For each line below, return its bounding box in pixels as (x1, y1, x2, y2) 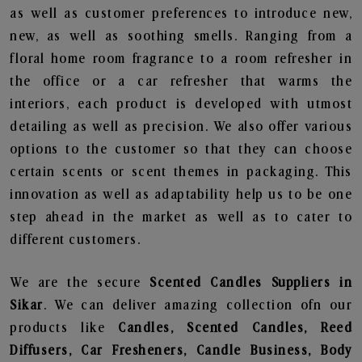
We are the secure (10, 276, 150, 290)
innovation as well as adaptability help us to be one (10, 187, 352, 202)
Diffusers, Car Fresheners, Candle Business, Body (10, 343, 352, 358)
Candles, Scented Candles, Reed (118, 321, 353, 335)
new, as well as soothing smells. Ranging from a (10, 29, 352, 44)
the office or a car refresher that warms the (10, 74, 352, 89)
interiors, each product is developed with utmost (10, 97, 352, 112)
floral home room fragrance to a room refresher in (10, 52, 352, 66)
